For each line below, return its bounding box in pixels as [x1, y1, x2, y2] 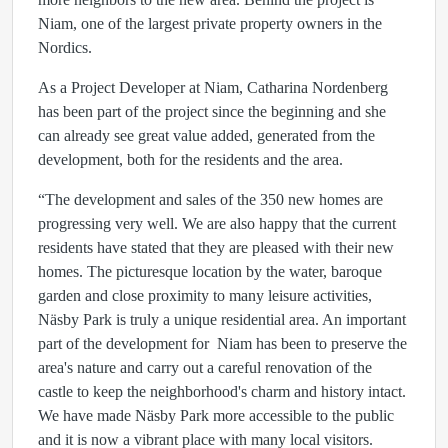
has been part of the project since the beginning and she [38, 103, 386, 120]
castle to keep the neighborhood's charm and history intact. [38, 383, 406, 400]
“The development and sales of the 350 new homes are [38, 191, 383, 208]
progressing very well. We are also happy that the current [38, 215, 396, 232]
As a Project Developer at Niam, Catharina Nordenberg [38, 79, 388, 96]
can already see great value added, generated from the [38, 127, 375, 144]
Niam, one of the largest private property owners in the [38, 15, 382, 32]
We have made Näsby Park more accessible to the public [38, 407, 394, 424]
